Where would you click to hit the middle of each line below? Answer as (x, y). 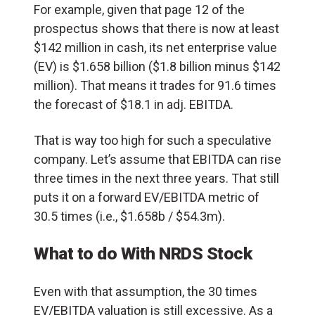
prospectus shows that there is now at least (156, 29)
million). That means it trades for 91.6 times (155, 86)
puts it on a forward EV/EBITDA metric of (147, 198)
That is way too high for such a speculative (153, 141)
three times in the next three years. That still (156, 179)
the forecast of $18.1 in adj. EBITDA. (134, 105)
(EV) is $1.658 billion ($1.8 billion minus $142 (157, 67)
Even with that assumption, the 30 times (146, 292)
